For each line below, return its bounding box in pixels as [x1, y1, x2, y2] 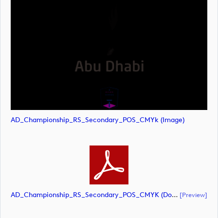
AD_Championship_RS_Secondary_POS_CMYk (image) [11, 116, 184, 125]
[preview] [180, 190, 207, 199]
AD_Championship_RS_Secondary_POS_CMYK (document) [172, 190, 178, 199]
